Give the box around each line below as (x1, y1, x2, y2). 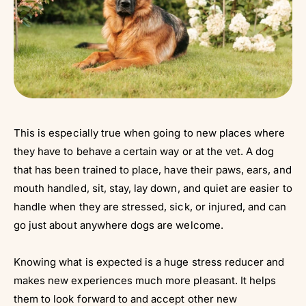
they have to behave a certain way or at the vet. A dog (14, 144, 275, 158)
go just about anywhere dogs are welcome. (14, 218, 223, 232)
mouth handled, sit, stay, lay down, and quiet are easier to (14, 181, 292, 195)
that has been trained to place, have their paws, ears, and (14, 163, 292, 176)
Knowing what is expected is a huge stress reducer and (14, 255, 285, 268)
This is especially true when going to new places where (14, 126, 286, 139)
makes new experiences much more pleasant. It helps (14, 273, 277, 287)
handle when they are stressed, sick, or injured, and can (14, 199, 287, 213)
